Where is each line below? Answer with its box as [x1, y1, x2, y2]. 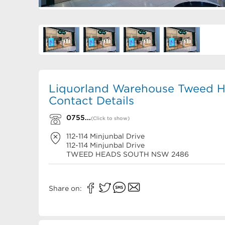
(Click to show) [91, 116, 130, 122]
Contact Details [49, 94, 134, 107]
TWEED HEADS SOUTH [66, 150, 149, 159]
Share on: [49, 184, 84, 193]
